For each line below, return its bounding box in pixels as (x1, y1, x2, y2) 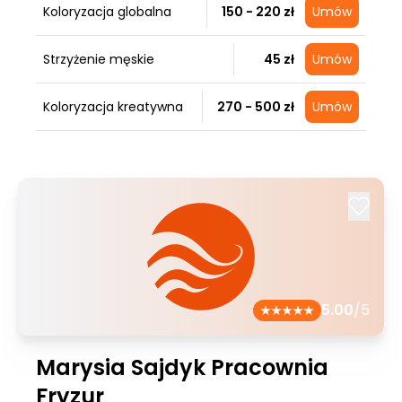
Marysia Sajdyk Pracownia (36, 353, 328, 382)
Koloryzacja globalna (43, 3, 171, 21)
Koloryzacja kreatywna (43, 98, 183, 116)
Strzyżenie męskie (43, 50, 154, 68)
